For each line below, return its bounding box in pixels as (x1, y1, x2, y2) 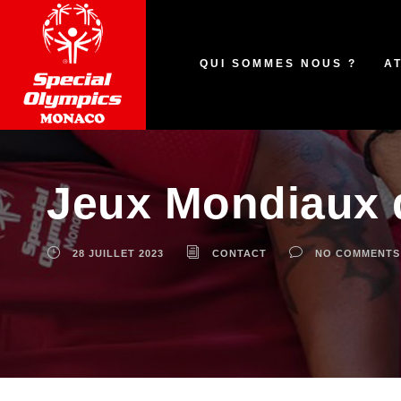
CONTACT (212, 247, 267, 259)
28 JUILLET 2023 (73, 247, 164, 259)
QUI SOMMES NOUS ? (200, 57, 357, 70)
